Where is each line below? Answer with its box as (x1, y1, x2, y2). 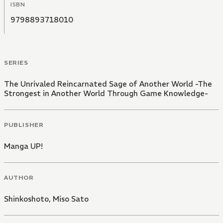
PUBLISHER (4, 120, 44, 128)
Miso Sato (53, 194, 89, 204)
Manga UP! (4, 141, 43, 151)
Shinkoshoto (4, 194, 49, 204)
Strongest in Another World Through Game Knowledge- (4, 89, 208, 99)
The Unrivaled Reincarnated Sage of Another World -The (4, 79, 212, 89)
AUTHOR (4, 173, 34, 181)
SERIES (4, 59, 28, 67)
